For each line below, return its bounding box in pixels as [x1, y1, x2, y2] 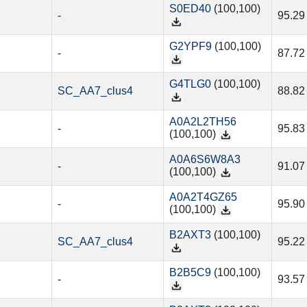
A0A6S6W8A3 [169, 153, 241, 166]
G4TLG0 [169, 78, 211, 90]
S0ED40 [169, 3, 211, 15]
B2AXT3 [169, 229, 211, 241]
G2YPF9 [169, 40, 212, 53]
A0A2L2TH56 [169, 116, 236, 128]
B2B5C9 [169, 267, 211, 279]
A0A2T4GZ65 [169, 191, 237, 204]
